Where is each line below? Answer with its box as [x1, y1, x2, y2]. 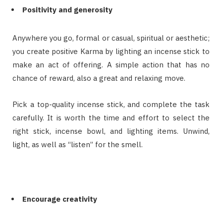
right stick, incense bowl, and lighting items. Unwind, [12, 126, 210, 136]
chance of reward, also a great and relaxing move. [12, 73, 185, 83]
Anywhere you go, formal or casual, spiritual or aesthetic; [12, 33, 210, 43]
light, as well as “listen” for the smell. [12, 140, 143, 150]
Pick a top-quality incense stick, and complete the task [12, 100, 210, 110]
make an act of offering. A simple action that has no [12, 60, 210, 70]
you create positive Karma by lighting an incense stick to [12, 47, 210, 56]
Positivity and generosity [22, 5, 112, 15]
